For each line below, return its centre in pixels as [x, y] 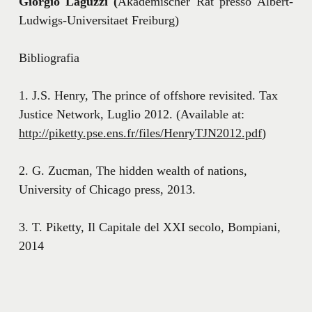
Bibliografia [49, 57]
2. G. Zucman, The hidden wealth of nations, [133, 170]
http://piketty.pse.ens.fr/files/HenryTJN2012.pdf [140, 133]
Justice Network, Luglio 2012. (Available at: [131, 114]
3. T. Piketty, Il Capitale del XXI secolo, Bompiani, [149, 227]
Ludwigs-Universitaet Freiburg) [99, 20]
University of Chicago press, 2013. [107, 189]
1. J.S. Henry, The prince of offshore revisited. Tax [148, 95]
